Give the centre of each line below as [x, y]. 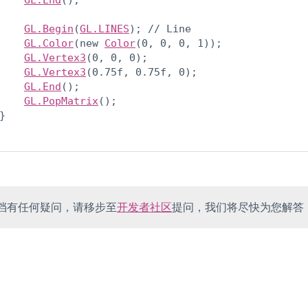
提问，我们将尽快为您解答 [238, 207]
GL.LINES [104, 29]
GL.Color [49, 43]
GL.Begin [49, 29]
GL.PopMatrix [61, 101]
